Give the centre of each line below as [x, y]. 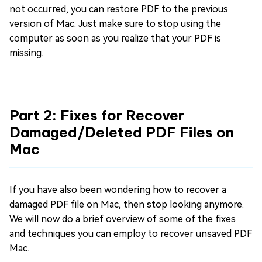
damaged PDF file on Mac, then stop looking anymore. [127, 204]
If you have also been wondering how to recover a [118, 190]
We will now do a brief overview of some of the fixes [123, 219]
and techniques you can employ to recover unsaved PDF [131, 234]
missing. [26, 53]
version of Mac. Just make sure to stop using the [115, 24]
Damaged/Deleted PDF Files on [122, 132]
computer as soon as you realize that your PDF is [115, 38]
